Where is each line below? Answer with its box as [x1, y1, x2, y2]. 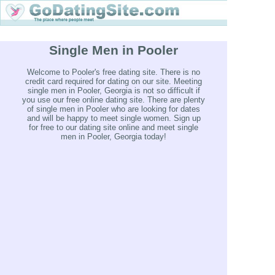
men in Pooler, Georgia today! [61, 132, 166, 142]
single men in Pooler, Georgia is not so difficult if [27, 86, 200, 96]
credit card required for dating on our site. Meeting [25, 77, 202, 87]
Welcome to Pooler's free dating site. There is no [27, 68, 200, 77]
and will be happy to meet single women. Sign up [26, 114, 201, 123]
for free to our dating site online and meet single [29, 123, 198, 133]
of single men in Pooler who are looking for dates [27, 104, 200, 114]
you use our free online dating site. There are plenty [22, 95, 205, 105]
